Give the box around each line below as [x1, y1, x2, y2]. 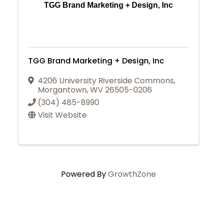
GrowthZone [108, 169, 156, 180]
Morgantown [38, 84, 87, 96]
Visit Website [38, 109, 87, 121]
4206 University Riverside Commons [38, 75, 174, 87]
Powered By [61, 169, 108, 180]
